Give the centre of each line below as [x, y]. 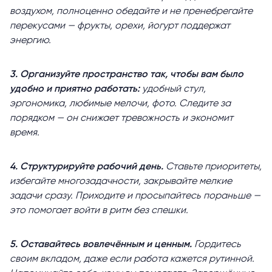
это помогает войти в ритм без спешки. [99, 211]
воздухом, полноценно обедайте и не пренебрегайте [131, 12]
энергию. [30, 41]
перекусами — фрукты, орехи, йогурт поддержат [120, 26]
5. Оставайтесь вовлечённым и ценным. [102, 245]
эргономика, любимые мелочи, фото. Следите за [120, 104]
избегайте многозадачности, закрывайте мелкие [121, 182]
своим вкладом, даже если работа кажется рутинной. [132, 260]
